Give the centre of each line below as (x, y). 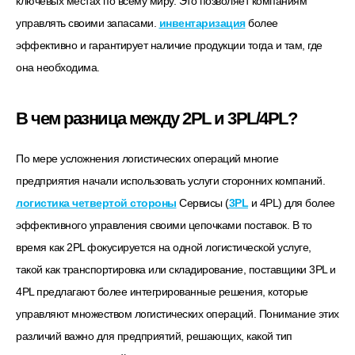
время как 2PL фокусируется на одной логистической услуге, (164, 248)
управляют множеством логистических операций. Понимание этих (177, 314)
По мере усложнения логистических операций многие (147, 159)
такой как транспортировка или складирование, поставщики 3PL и (176, 270)
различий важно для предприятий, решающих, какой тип (154, 336)
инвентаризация (202, 23)
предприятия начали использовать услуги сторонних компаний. (170, 181)
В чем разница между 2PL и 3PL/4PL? (156, 119)
